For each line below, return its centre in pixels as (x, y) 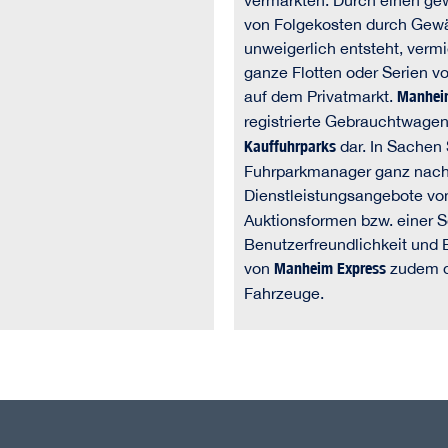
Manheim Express (330, 269)
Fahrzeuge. (284, 293)
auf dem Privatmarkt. (320, 96)
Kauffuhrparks (290, 147)
